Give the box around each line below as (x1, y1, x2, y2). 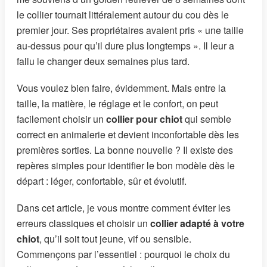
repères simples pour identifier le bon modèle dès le (17, 158, 235, 172)
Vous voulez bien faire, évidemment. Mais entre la (17, 80, 226, 95)
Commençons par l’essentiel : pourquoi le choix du (17, 247, 230, 262)
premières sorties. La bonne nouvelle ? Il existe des (17, 142, 233, 157)
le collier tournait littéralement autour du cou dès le (17, 7, 229, 21)
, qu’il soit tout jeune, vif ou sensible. (39, 232, 191, 246)
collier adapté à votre (150, 216, 244, 231)
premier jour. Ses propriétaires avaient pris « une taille (17, 23, 244, 37)
